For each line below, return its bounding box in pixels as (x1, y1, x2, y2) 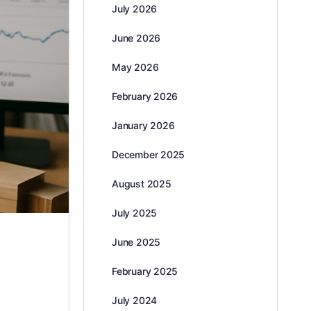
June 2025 (112, 236, 161, 248)
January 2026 (112, 119, 175, 131)
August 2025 (112, 178, 171, 190)
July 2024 (112, 294, 158, 306)
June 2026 (112, 32, 161, 44)
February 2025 (112, 265, 178, 277)
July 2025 (112, 207, 158, 219)
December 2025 (112, 149, 185, 160)
